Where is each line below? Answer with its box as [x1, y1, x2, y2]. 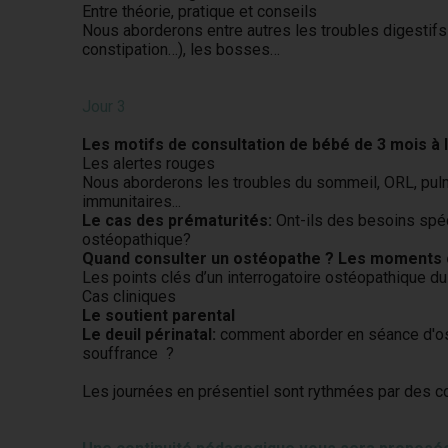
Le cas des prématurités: [82, 211, 273, 230]
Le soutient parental [82, 306, 236, 325]
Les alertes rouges [82, 154, 216, 173]
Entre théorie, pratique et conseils [82, 2, 318, 21]
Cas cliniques [82, 287, 177, 306]
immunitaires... [82, 192, 182, 211]
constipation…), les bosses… [82, 40, 281, 59]
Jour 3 [82, 97, 127, 116]
